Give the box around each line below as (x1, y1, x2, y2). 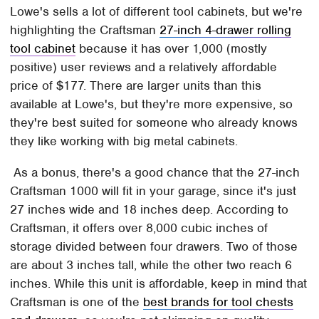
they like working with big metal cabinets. (10, 133, 239, 150)
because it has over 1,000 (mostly (75, 41, 268, 57)
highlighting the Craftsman (10, 22, 160, 38)
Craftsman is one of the (10, 294, 144, 310)
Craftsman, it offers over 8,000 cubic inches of (10, 220, 268, 236)
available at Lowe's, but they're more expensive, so (10, 96, 293, 113)
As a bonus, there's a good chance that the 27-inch (10, 164, 300, 181)
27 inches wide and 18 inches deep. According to (10, 202, 289, 218)
